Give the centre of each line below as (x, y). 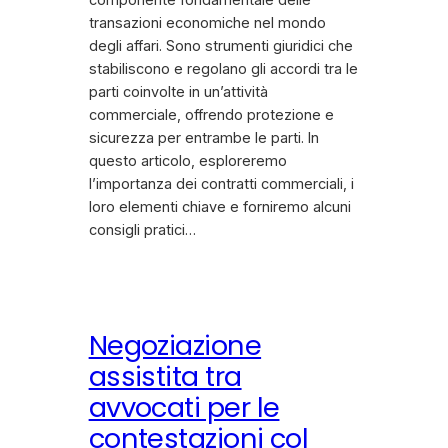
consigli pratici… (142, 230)
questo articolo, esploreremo (187, 161)
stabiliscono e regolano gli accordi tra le (223, 69)
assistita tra (165, 377)
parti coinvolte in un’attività (178, 92)
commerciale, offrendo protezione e (211, 115)
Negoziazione (175, 346)
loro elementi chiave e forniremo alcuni (219, 207)
